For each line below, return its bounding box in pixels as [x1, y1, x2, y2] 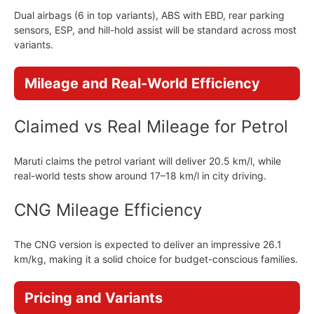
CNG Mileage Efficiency [14, 200, 202, 220]
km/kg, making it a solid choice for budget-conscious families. [14, 253, 298, 265]
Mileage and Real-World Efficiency [25, 75, 260, 92]
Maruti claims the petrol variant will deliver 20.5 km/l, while [14, 155, 281, 167]
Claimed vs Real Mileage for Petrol [14, 116, 288, 137]
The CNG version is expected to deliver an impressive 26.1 [14, 238, 282, 250]
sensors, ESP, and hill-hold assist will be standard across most [14, 24, 296, 36]
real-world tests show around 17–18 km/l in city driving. [14, 170, 266, 182]
